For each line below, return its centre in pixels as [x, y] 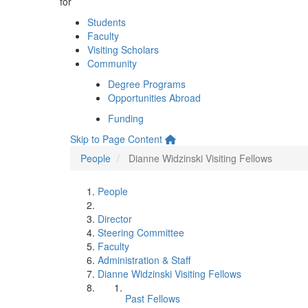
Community [112, 63]
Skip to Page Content [116, 139]
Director [115, 219]
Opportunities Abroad [154, 98]
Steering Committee [141, 232]
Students [107, 22]
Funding [126, 118]
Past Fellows [153, 298]
